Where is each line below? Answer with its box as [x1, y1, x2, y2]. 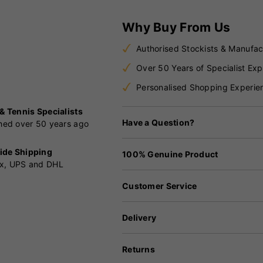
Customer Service [122, 180, 197, 191]
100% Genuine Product [122, 149, 218, 159]
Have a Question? [122, 117, 195, 127]
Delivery [122, 212, 157, 222]
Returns [122, 244, 155, 254]
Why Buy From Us [122, 19, 231, 35]
